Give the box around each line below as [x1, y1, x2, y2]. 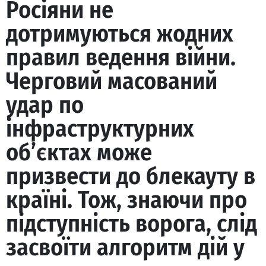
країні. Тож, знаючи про [6, 186, 247, 214]
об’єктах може [6, 138, 152, 167]
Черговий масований [6, 67, 217, 96]
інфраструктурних [6, 115, 194, 143]
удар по [6, 91, 84, 119]
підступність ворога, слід [6, 210, 257, 238]
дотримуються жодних [6, 20, 233, 48]
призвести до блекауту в [6, 162, 255, 191]
